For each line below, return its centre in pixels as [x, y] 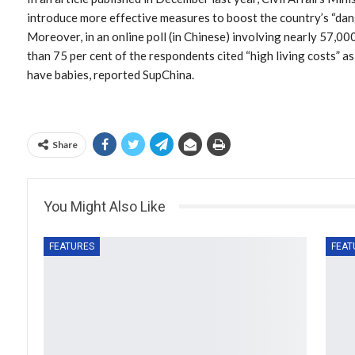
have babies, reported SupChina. [111, 74]
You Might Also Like [105, 206]
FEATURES [72, 246]
